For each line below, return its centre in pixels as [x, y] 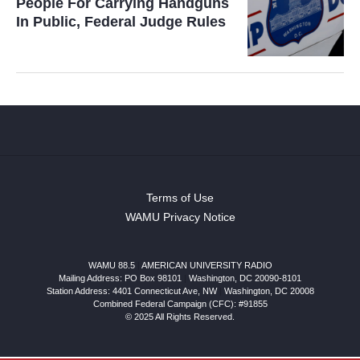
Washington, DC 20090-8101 [245, 278]
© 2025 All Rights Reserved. [180, 316]
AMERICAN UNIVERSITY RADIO [207, 265]
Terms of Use [180, 197]
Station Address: [79, 290]
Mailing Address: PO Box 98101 [120, 278]
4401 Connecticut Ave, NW [164, 290]
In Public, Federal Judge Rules [121, 21]
